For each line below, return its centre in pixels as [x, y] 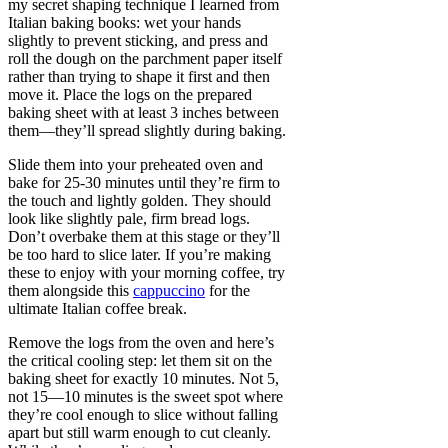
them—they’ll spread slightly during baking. [147, 131]
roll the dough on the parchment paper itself [145, 59]
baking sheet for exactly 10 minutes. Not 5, [143, 379]
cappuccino [169, 291]
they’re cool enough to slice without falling [143, 415]
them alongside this [70, 291]
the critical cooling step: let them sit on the [140, 361]
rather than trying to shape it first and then [139, 77]
